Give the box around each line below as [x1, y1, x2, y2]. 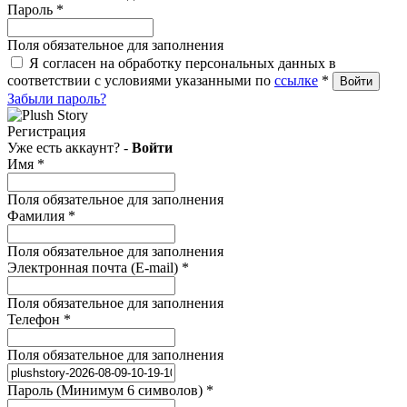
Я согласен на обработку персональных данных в [29, 55, 336, 71]
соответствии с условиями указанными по [7, 73, 274, 88]
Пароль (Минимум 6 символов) [7, 382, 206, 398]
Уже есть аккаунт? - [7, 140, 132, 155]
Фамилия [7, 208, 68, 223]
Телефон [7, 312, 64, 327]
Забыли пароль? [7, 91, 106, 106]
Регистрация [7, 124, 85, 139]
